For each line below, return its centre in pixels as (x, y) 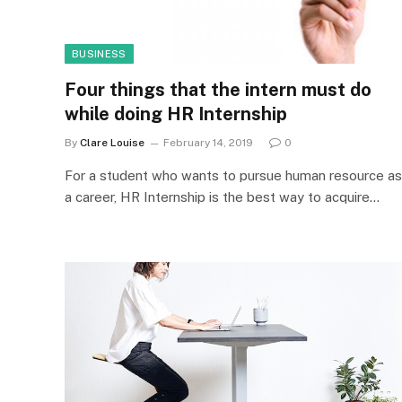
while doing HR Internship (176, 114)
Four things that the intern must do (218, 90)
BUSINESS (99, 54)
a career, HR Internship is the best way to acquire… (222, 197)
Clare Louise (112, 143)
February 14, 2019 (208, 143)
